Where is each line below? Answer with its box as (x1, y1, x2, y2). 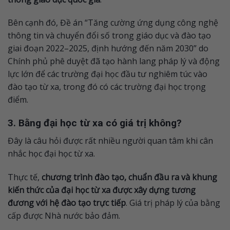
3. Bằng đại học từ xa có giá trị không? (8, 117, 182, 129)
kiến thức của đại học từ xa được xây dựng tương (8, 184, 196, 196)
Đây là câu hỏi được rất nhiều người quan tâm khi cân (8, 135, 213, 146)
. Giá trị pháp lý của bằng (126, 197, 220, 208)
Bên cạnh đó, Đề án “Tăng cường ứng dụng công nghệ (8, 17, 218, 29)
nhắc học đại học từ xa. (8, 147, 95, 159)
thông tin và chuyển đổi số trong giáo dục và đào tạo (8, 30, 211, 42)
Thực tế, (8, 171, 42, 183)
